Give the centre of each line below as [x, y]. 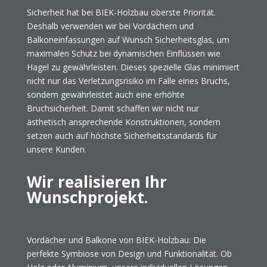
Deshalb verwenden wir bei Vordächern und [110, 26]
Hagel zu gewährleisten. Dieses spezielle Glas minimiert [133, 67]
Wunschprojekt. [87, 197]
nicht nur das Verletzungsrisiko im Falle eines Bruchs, [128, 80]
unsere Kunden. [56, 149]
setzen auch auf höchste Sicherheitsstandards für [122, 135]
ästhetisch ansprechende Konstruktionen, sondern [123, 122]
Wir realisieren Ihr [97, 181]
